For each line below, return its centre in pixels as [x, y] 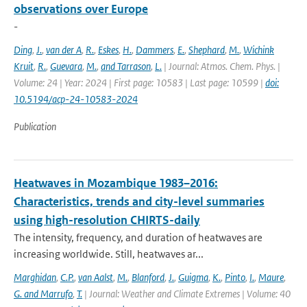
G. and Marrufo [43, 294]
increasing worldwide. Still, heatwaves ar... [109, 254]
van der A [64, 50]
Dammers [155, 50]
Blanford [148, 277]
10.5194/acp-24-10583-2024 [76, 99]
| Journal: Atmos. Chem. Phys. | [221, 66]
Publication [35, 126]
